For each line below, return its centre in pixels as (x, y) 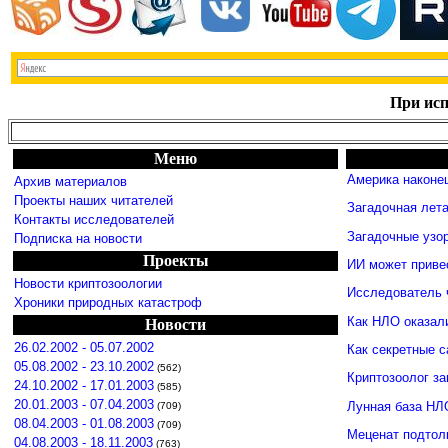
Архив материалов (70, 181)
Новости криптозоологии (88, 283)
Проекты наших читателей (93, 200)
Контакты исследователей (94, 219)
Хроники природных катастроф (108, 302)
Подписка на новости (78, 238)
